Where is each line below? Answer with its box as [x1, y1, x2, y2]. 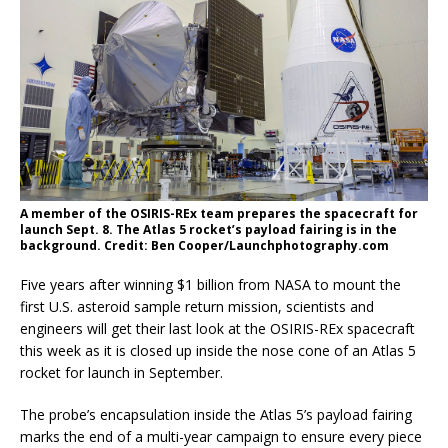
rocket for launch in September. [20, 363, 223, 383]
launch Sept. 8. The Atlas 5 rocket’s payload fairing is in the [20, 221, 397, 239]
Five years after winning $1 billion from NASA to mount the [20, 275, 401, 295]
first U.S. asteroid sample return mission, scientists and [20, 297, 374, 317]
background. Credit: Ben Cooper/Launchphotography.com [20, 237, 389, 255]
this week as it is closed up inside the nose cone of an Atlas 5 [20, 341, 416, 361]
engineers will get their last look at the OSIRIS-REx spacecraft [20, 319, 415, 339]
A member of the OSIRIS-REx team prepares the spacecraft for [20, 205, 418, 223]
